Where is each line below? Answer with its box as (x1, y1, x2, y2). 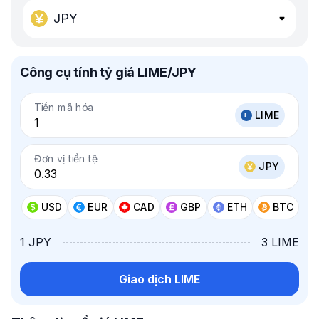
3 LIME (261, 235, 299, 249)
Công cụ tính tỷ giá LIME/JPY (20, 65, 197, 80)
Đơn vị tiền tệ (34, 152, 98, 165)
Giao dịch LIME (119, 272, 200, 286)
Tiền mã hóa (34, 100, 94, 114)
